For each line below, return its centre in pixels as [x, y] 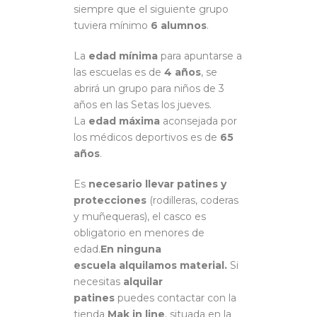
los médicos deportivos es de [147, 138]
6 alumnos [179, 26]
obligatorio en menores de [139, 233]
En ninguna [131, 249]
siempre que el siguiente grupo [151, 10]
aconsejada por [198, 121]
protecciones [110, 201]
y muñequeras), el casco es [140, 217]
